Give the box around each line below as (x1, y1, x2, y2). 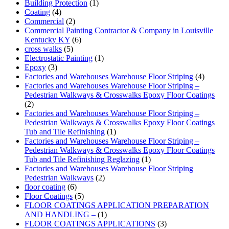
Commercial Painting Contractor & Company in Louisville (25, 26, 213, 35)
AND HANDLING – (25, 210, 96, 219)
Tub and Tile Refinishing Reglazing (25, 155, 140, 164)
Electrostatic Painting (25, 54, 93, 63)
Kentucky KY (25, 35, 70, 44)
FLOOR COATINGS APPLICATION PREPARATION (25, 201, 209, 210)
